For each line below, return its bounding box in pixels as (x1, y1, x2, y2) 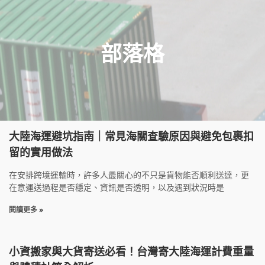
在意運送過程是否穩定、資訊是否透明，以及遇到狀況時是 (9, 182, 224, 193)
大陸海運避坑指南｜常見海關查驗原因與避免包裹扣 (9, 130, 254, 143)
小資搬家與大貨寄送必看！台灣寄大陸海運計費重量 (9, 245, 254, 258)
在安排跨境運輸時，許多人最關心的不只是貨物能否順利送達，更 (9, 170, 249, 180)
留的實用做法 (9, 146, 73, 159)
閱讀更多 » (9, 205, 43, 214)
